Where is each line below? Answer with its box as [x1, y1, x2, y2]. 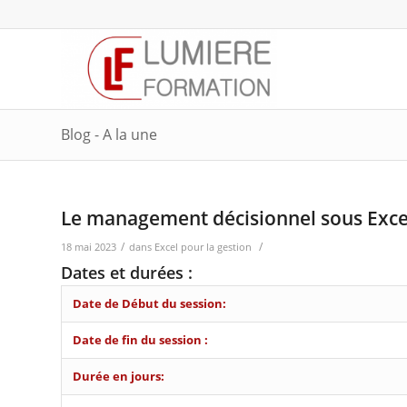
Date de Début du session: [73, 295, 226, 312]
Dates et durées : [61, 262, 193, 283]
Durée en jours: [73, 368, 164, 384]
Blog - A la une [61, 124, 157, 144]
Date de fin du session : [73, 332, 208, 348]
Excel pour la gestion [154, 241, 252, 253]
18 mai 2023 [61, 241, 116, 253]
